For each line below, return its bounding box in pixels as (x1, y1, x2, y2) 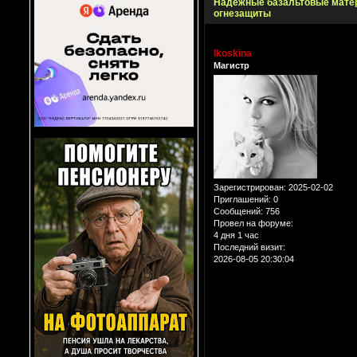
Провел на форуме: (214, 218, 293, 229)
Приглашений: (214, 194, 271, 205)
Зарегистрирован (214, 182, 284, 193)
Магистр (214, 60, 249, 70)
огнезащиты (214, 7, 271, 19)
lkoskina (214, 47, 252, 59)
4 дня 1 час (214, 230, 259, 241)
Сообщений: (214, 206, 263, 217)
